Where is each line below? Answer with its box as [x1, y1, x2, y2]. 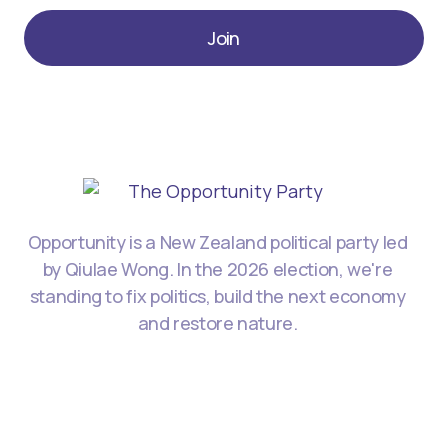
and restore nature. [137, 311, 298, 336]
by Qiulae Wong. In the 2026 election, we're [42, 257, 393, 282]
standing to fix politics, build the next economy [29, 284, 406, 309]
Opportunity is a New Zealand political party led [27, 230, 408, 255]
